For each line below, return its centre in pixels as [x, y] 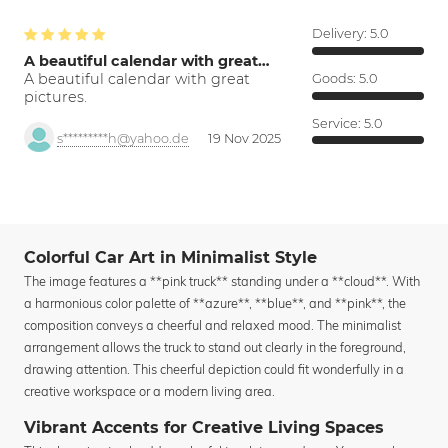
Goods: [335, 78]
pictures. [55, 97]
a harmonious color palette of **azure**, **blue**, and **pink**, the [215, 303]
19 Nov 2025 [244, 139]
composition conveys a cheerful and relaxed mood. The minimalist [212, 325]
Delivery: [341, 34]
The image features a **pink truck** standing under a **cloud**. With [222, 281]
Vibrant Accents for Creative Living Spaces [204, 428]
